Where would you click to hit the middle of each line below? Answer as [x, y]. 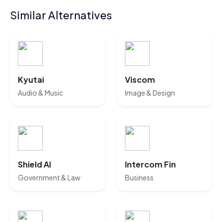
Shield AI [34, 164]
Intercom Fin [150, 164]
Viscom [140, 80]
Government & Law [49, 177]
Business [139, 177]
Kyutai [31, 80]
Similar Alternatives [61, 15]
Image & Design [150, 93]
